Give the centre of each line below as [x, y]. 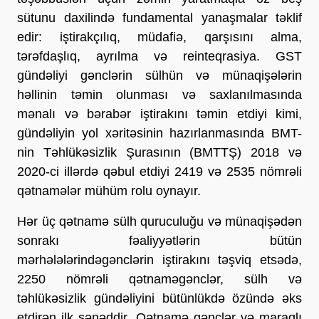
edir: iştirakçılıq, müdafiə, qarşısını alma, [159, 37]
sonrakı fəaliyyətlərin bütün [159, 240]
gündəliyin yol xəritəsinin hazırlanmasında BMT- [159, 133]
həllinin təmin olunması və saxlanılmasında [159, 94]
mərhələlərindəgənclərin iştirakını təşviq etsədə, [159, 260]
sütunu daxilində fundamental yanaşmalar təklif [159, 17]
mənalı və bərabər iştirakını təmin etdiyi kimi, [159, 114]
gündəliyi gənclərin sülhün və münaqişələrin [159, 75]
